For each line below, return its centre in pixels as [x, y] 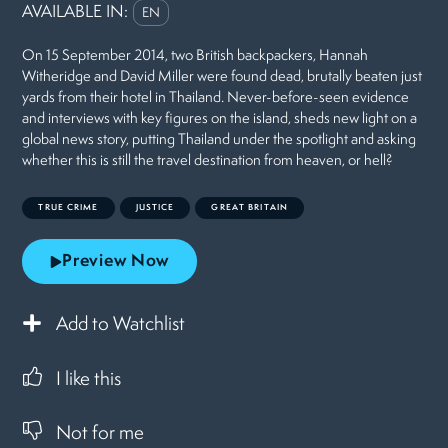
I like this [89, 380]
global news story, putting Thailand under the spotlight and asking [219, 141]
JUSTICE [155, 208]
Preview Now [116, 262]
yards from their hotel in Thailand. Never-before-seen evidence [216, 99]
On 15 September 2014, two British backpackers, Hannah [195, 57]
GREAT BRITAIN [249, 208]
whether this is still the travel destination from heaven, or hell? [208, 162]
